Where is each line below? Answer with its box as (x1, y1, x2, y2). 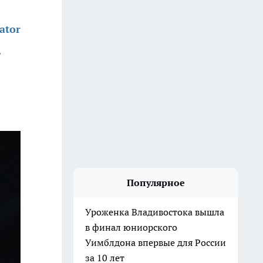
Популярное (126, 177, 185, 188)
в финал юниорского (85, 221, 177, 233)
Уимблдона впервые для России (85, 237, 226, 248)
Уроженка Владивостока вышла (85, 206, 224, 218)
